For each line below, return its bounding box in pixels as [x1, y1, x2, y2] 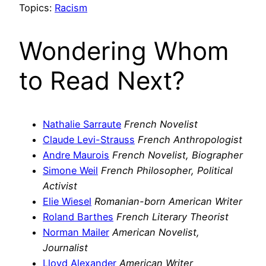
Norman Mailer [43, 226, 109, 238]
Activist [43, 179, 77, 192]
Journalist [43, 241, 88, 254]
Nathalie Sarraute [43, 118, 121, 130]
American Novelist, [112, 226, 199, 238]
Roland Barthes [43, 210, 113, 223]
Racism [55, 2, 87, 14]
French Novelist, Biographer [112, 148, 243, 161]
